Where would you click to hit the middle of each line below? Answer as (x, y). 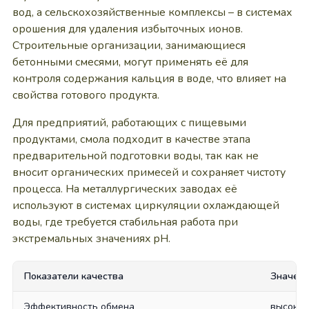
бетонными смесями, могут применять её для (130, 62)
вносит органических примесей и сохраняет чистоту (149, 172)
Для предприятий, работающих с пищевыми (129, 123)
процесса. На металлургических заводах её (124, 189)
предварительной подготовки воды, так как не (135, 156)
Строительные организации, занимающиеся (129, 46)
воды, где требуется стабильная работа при (125, 222)
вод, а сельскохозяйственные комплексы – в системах (152, 12)
